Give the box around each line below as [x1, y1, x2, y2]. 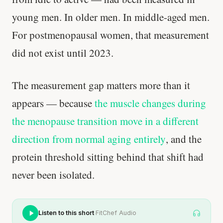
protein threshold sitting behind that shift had [12, 150, 204, 164]
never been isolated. [12, 168, 95, 182]
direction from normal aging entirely [12, 132, 166, 146]
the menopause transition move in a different [12, 114, 199, 128]
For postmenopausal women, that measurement [12, 27, 209, 42]
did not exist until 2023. [12, 45, 113, 60]
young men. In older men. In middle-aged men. [12, 9, 210, 24]
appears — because [12, 96, 95, 111]
